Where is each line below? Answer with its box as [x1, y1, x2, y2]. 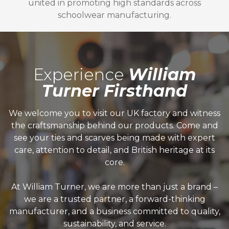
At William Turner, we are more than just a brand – [11, 181, 218, 192]
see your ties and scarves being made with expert [14, 132, 215, 143]
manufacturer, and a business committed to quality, [9, 206, 220, 216]
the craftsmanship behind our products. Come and [11, 120, 218, 130]
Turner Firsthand [42, 80, 187, 101]
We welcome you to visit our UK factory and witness [9, 108, 220, 118]
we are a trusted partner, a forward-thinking [24, 194, 205, 204]
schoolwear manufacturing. [58, 10, 171, 20]
